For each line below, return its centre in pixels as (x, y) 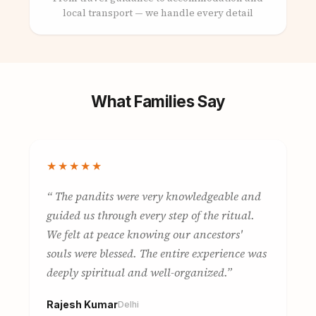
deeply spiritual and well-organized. (136, 272)
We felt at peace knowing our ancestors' (144, 234)
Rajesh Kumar (82, 304)
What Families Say (158, 101)
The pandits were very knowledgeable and (156, 196)
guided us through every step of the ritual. (150, 215)
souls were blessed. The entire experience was (156, 253)
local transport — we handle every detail (158, 13)
